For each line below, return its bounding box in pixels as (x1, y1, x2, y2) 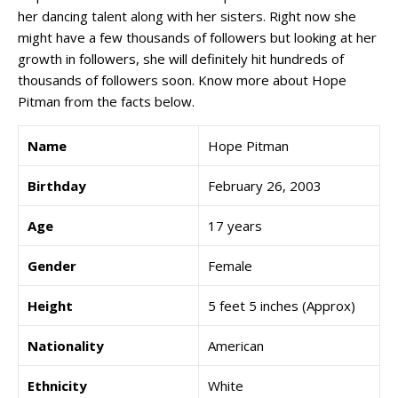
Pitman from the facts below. (18, 92, 195, 110)
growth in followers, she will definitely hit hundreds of (18, 50, 344, 68)
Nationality (28, 337, 104, 354)
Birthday (28, 177, 86, 195)
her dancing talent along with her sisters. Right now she (18, 7, 356, 25)
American (208, 337, 264, 354)
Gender (28, 257, 76, 275)
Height (28, 297, 73, 314)
